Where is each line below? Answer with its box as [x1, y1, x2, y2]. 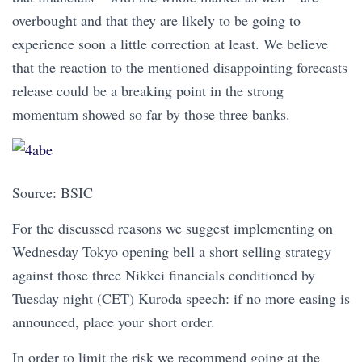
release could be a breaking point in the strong [12, 81, 284, 101]
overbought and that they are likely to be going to [12, 11, 301, 31]
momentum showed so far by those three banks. [12, 104, 290, 124]
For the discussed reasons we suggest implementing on [12, 218, 333, 238]
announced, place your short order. [12, 312, 215, 332]
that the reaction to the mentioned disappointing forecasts [12, 57, 347, 78]
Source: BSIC [12, 183, 93, 203]
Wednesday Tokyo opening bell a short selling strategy [12, 242, 331, 262]
